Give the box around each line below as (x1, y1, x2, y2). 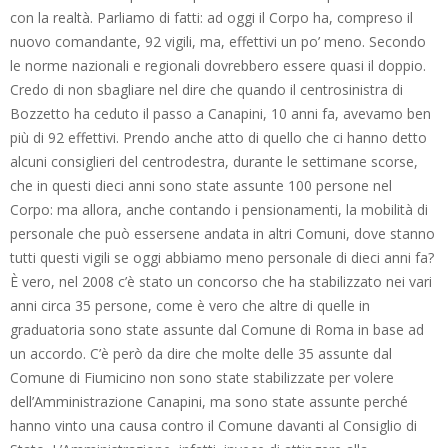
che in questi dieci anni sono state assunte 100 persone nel (10, 175, 392, 195)
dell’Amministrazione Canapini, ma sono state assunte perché (10, 391, 408, 411)
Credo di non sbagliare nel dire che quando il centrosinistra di (10, 79, 403, 99)
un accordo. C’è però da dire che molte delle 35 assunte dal (10, 343, 392, 363)
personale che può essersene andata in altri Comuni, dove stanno (10, 223, 435, 243)
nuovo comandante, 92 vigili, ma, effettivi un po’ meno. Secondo (10, 31, 426, 51)
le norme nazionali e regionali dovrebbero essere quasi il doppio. (10, 55, 426, 75)
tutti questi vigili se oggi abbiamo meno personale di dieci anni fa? (10, 247, 434, 267)
